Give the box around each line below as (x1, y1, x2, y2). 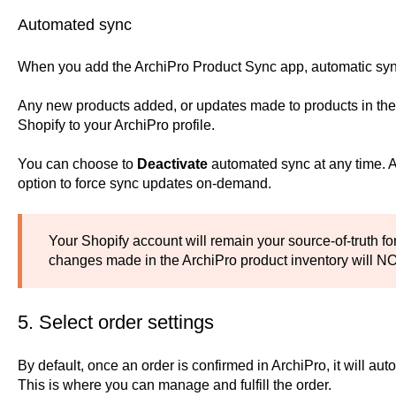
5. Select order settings (17, 311, 214, 334)
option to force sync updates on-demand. (17, 176, 271, 192)
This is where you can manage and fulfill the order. (17, 377, 331, 393)
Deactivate (136, 156, 208, 172)
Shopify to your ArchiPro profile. (17, 117, 215, 133)
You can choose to (17, 156, 137, 172)
